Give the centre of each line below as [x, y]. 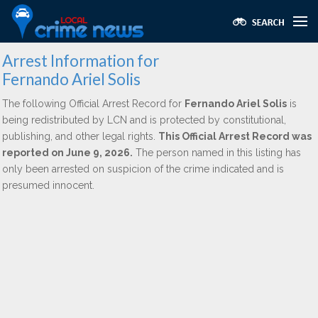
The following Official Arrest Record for [93, 104]
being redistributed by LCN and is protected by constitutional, [144, 120]
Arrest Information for [81, 61]
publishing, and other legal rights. [80, 136]
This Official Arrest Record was [235, 136]
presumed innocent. [48, 185]
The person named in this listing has [217, 153]
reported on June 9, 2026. [67, 153]
